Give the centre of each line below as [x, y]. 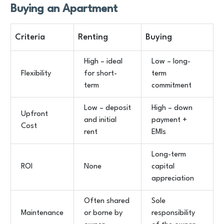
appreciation [173, 179]
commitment [171, 86]
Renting [93, 37]
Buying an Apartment [64, 9]
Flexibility [36, 74]
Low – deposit [107, 108]
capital [163, 167]
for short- [100, 74]
